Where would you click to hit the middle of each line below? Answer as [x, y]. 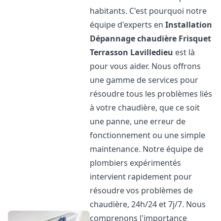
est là [184, 52]
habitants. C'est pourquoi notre [148, 11]
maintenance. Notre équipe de [147, 149]
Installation [189, 25]
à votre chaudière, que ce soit [145, 108]
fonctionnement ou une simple [148, 135]
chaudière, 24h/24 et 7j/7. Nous [148, 204]
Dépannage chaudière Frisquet [151, 38]
